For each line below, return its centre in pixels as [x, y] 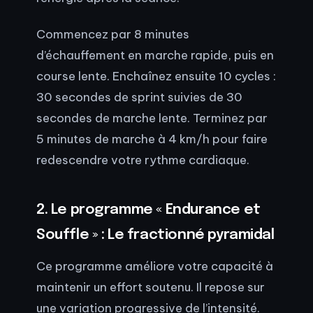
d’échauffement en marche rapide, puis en [155, 54]
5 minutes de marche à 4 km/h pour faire [152, 138]
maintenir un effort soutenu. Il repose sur [151, 287]
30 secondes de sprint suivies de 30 [139, 96]
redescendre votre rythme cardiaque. [143, 159]
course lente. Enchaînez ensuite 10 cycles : [156, 75]
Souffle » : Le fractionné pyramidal [155, 235]
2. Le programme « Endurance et [148, 210]
